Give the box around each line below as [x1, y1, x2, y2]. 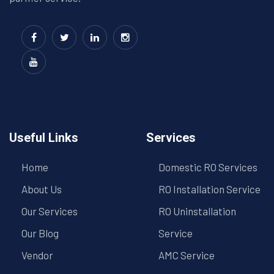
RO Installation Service [158, 183, 261, 196]
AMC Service [158, 249, 215, 262]
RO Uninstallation [158, 205, 236, 218]
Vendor [21, 249, 53, 262]
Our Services [21, 205, 78, 218]
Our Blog [21, 227, 59, 240]
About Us [21, 183, 62, 196]
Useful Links [9, 130, 78, 146]
